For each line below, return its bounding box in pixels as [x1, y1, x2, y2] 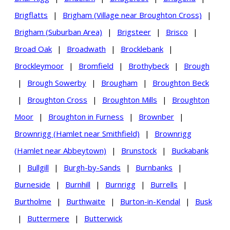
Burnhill [65, 179, 90, 189]
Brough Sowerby [27, 77, 86, 88]
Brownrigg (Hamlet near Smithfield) [14, 128, 140, 139]
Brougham [101, 77, 138, 88]
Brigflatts [14, 9, 48, 20]
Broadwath [67, 43, 106, 54]
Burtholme [14, 196, 51, 206]
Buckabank [171, 145, 208, 156]
